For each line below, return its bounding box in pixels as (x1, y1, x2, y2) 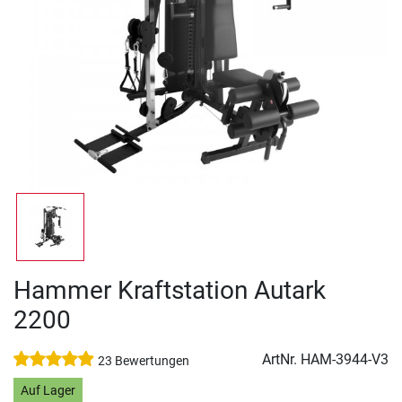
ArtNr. (262, 351, 301, 369)
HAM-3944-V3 (301, 351, 389, 369)
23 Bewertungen (98, 354, 189, 370)
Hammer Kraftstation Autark (13, 275, 326, 306)
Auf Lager (20, 382, 75, 398)
